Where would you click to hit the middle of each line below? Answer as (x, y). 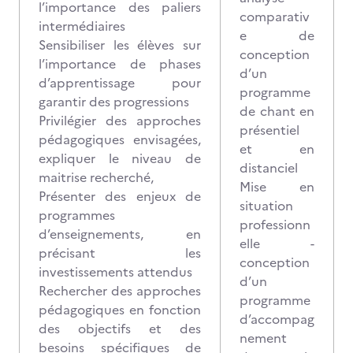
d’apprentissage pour (120, 83)
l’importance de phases (120, 64)
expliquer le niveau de (120, 158)
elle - (277, 243)
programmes (77, 215)
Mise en (277, 187)
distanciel (269, 168)
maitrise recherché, (96, 177)
